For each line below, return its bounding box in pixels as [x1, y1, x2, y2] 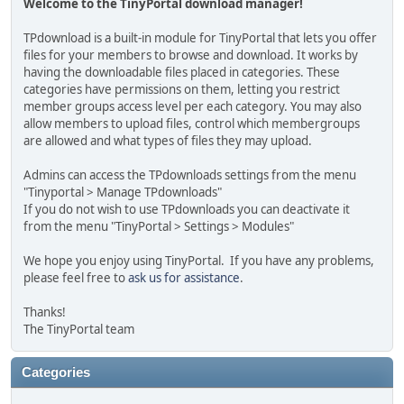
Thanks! [23, 304, 67, 321]
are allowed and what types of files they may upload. [23, 133, 313, 150]
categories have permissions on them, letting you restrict [23, 81, 341, 98]
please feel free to [23, 270, 129, 287]
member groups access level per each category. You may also [23, 98, 363, 115]
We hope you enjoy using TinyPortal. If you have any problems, [23, 252, 375, 270]
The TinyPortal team [23, 321, 135, 338]
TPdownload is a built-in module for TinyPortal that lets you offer [23, 30, 378, 47]
